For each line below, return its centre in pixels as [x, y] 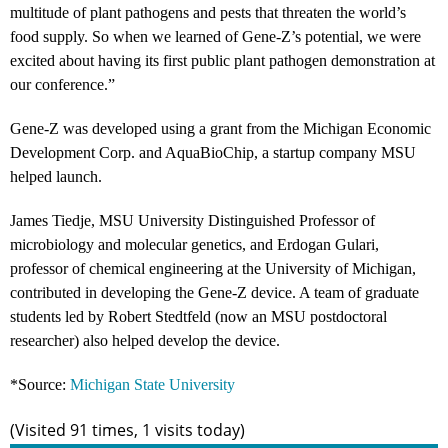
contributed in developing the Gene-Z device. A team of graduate [214, 292]
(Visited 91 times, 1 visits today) [127, 429]
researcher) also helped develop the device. [145, 340]
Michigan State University [152, 384]
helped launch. [56, 176]
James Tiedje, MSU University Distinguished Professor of [192, 220]
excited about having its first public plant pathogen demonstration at [222, 60]
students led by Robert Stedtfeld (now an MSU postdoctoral [198, 316]
